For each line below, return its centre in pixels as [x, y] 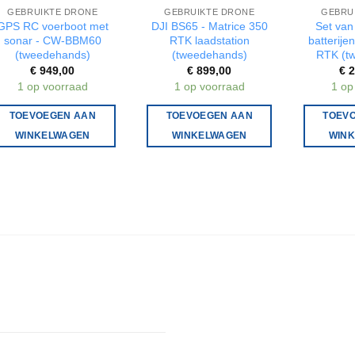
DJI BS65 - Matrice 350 [209, 26]
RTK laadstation [209, 40]
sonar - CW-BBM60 [52, 40]
